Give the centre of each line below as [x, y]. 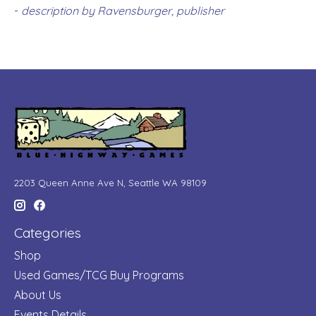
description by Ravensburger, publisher [123, 10]
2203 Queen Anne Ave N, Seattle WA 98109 [110, 182]
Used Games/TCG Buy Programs [99, 275]
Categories [48, 233]
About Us [38, 294]
